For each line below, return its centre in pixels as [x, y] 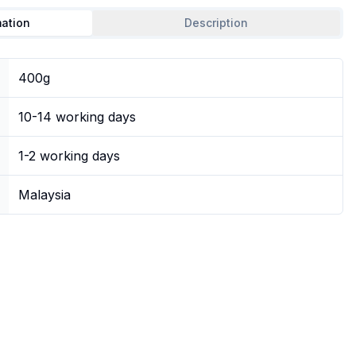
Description [216, 23]
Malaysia [44, 195]
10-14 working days [77, 117]
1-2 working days [69, 156]
